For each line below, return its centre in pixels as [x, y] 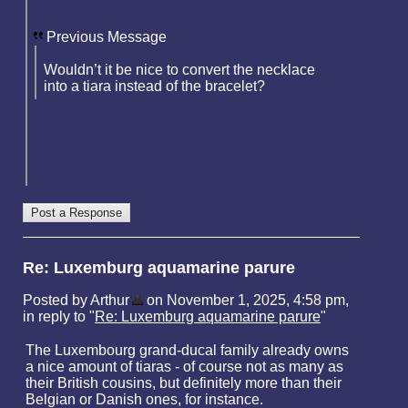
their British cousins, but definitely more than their [184, 382]
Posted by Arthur [76, 300]
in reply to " [59, 316]
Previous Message [107, 36]
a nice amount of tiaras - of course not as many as [184, 366]
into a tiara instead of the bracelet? [154, 86]
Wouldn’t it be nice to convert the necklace [179, 69]
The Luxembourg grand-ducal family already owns [187, 350]
